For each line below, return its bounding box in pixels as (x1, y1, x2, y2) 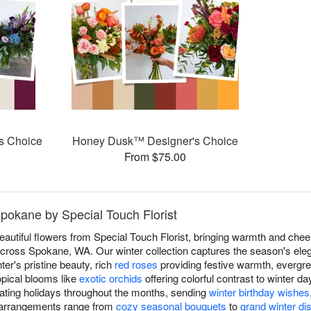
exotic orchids (79, 271, 142, 286)
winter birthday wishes (209, 285, 310, 300)
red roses (115, 257, 158, 272)
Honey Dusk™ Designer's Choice (72, 133, 239, 149)
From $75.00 (124, 149, 187, 165)
